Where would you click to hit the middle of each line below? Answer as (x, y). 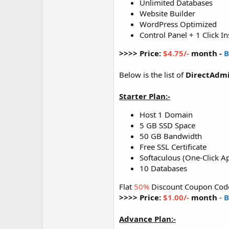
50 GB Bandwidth (171, 136)
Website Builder (167, 13)
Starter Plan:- (145, 96)
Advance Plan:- (147, 219)
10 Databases (163, 168)
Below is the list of (152, 74)
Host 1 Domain (166, 114)
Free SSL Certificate (173, 146)
